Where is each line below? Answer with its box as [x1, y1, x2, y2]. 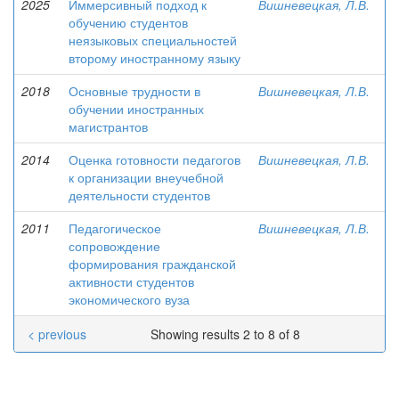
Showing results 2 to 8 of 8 [151, 325, 304, 343]
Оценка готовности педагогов [69, 151, 240, 168]
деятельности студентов [69, 186, 210, 204]
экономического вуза [69, 290, 190, 308]
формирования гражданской [69, 255, 236, 273]
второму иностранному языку [69, 49, 240, 67]
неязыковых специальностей [69, 31, 237, 49]
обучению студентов [69, 13, 188, 31]
